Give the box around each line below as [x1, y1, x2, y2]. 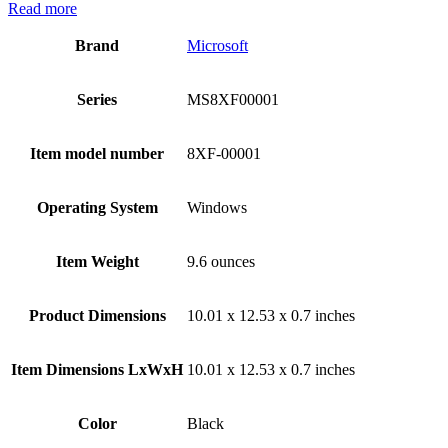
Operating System [36, 199, 158, 217]
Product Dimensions [28, 307, 166, 325]
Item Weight [55, 253, 139, 271]
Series [77, 91, 117, 109]
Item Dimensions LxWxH [11, 361, 183, 379]
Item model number [30, 145, 164, 163]
